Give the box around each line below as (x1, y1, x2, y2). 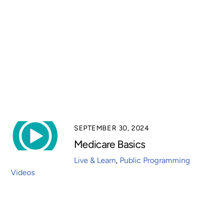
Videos (11, 168, 36, 178)
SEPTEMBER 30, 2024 (74, 124, 149, 133)
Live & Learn (74, 156, 116, 165)
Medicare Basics (74, 137, 145, 150)
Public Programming (120, 156, 190, 165)
